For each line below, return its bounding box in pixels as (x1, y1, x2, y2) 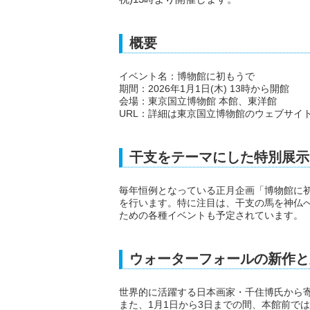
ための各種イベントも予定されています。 (119, 209, 303, 221)
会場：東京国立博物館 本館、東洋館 (119, 95, 277, 107)
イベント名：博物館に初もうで (119, 70, 255, 82)
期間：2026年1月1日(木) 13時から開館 (119, 82, 289, 94)
